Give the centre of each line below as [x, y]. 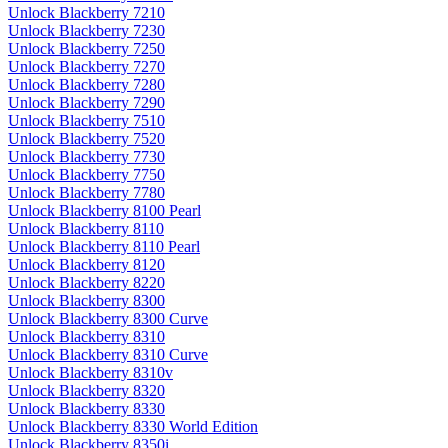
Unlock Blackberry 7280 [86, 85]
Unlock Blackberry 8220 [86, 283]
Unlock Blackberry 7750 [86, 175]
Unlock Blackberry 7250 [86, 49]
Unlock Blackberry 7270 [86, 67]
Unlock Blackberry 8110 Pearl [104, 247]
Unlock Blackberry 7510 [86, 121]
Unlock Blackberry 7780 [86, 193]
